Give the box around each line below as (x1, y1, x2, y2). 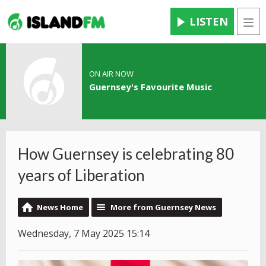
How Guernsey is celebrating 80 (18, 144, 234, 164)
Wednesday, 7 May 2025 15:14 (18, 227, 150, 240)
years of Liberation (18, 166, 145, 185)
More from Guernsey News (110, 202, 216, 213)
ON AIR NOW (88, 68, 134, 80)
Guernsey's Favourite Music (88, 81, 212, 93)
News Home (37, 202, 83, 213)
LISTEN (189, 14, 228, 29)
